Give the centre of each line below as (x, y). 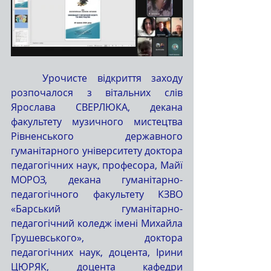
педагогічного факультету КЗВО (97, 194)
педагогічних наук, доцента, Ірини (97, 252)
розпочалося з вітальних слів (97, 92)
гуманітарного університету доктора (97, 150)
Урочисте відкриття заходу (27, 78)
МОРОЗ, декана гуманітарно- (97, 179)
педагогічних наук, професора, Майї (97, 165)
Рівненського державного (97, 136)
